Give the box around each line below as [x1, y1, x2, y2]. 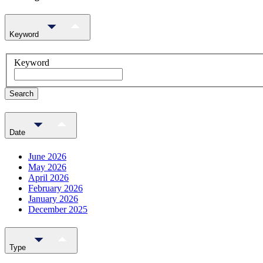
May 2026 [28, 161, 66, 172]
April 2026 [28, 172, 69, 183]
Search [9, 89, 33, 99]
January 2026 [28, 193, 78, 204]
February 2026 [28, 183, 83, 193]
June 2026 [28, 151, 66, 161]
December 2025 [28, 204, 87, 214]
